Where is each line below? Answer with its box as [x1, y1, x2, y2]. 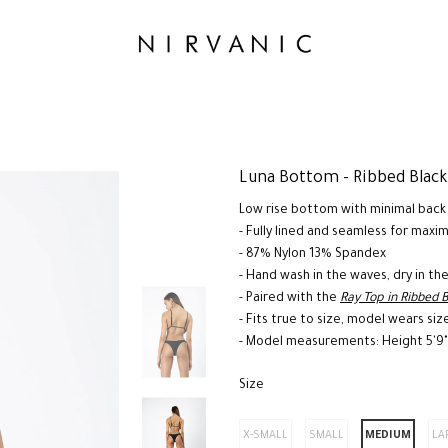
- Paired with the [239, 292, 340, 306]
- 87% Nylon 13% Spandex [239, 248, 386, 262]
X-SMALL [243, 430, 288, 442]
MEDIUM [365, 430, 411, 442]
